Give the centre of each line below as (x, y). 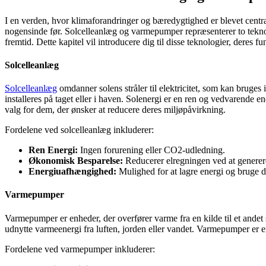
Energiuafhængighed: (72, 172)
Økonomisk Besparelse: (76, 161)
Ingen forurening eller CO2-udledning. (151, 150)
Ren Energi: (53, 150)
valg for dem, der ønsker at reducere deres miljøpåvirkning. (115, 110)
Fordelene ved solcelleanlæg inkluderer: (79, 130)
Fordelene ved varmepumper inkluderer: (80, 249)
